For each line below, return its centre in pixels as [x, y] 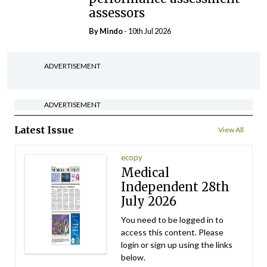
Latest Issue [44, 130]
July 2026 [149, 201]
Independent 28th [176, 187]
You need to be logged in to [173, 219]
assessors [117, 13]
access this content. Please [173, 232]
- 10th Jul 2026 [147, 31]
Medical [145, 172]
